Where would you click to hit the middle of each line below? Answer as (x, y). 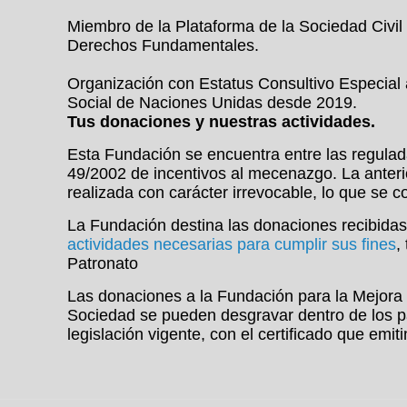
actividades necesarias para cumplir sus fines (232, 244)
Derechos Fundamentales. (163, 45)
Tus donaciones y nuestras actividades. (221, 122)
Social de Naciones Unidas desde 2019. (212, 103)
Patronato (103, 263)
